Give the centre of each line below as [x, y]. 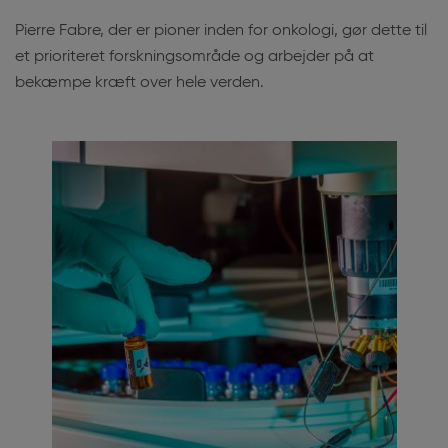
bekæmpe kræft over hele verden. [139, 83]
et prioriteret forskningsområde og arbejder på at [194, 57]
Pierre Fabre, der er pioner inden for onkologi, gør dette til [221, 31]
